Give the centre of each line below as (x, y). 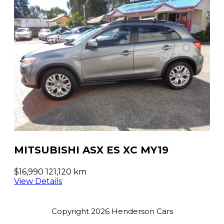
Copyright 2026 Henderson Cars (112, 211)
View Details (38, 181)
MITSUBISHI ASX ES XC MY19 (91, 150)
